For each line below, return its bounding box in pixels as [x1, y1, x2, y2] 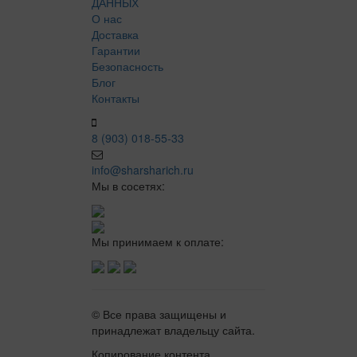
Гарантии [92, 41, 140, 58]
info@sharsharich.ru [92, 161, 194, 178]
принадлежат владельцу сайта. [92, 322, 255, 339]
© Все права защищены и [92, 306, 226, 323]
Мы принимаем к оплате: [92, 233, 224, 250]
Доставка [92, 25, 139, 42]
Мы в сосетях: [92, 177, 165, 194]
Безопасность [92, 57, 163, 74]
